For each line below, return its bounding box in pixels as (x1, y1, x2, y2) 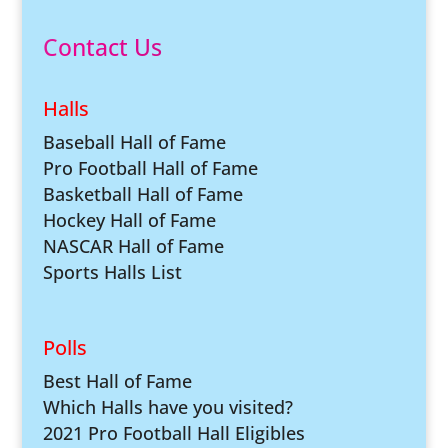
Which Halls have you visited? (42, 395, 293, 420)
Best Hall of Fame (42, 369, 192, 394)
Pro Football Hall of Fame (42, 156, 258, 181)
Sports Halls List (42, 260, 182, 285)
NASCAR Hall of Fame (42, 234, 224, 259)
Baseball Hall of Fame (42, 130, 226, 155)
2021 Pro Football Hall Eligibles (42, 421, 305, 446)
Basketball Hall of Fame (42, 182, 243, 207)
